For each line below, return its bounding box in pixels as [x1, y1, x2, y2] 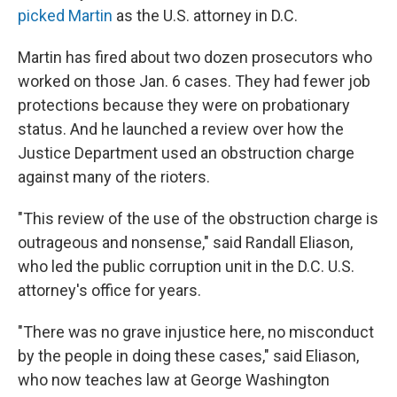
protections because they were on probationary [18, 96, 350, 114]
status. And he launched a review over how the [18, 120, 344, 138]
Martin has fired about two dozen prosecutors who [18, 48, 372, 66]
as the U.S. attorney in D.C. [113, 6, 298, 25]
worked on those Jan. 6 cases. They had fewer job [18, 72, 370, 90]
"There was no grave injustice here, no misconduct [18, 323, 374, 341]
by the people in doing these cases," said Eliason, [18, 346, 359, 365]
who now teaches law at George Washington [18, 370, 330, 389]
